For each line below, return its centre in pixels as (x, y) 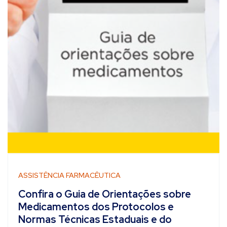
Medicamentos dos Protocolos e (96, 207)
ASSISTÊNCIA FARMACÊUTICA (69, 176)
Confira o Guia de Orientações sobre (105, 194)
